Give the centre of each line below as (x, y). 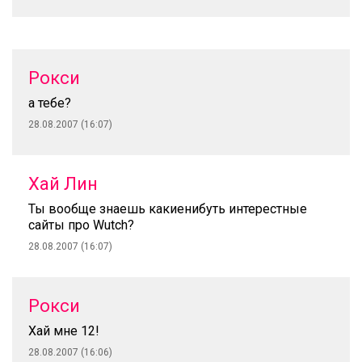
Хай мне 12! (64, 331)
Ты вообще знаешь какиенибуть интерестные (168, 209)
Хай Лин (63, 184)
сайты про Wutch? (81, 225)
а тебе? (50, 103)
